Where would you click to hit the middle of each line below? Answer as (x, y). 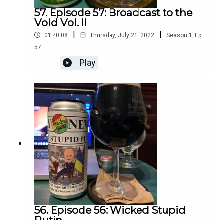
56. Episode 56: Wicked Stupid (110, 210)
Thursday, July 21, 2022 (122, 35)
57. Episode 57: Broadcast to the (113, 13)
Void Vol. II (61, 23)
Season (177, 35)
